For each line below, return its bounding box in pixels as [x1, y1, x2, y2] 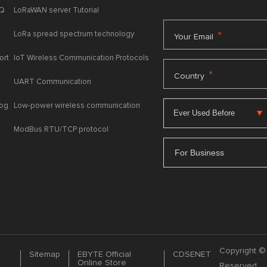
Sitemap [29, 250, 60, 259]
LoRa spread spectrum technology [14, 30, 135, 38]
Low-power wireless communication [14, 102, 141, 110]
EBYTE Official [77, 250, 131, 259]
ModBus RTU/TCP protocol [14, 126, 109, 133]
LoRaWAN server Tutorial [14, 7, 100, 14]
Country [174, 72, 205, 80]
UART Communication [14, 78, 92, 86]
